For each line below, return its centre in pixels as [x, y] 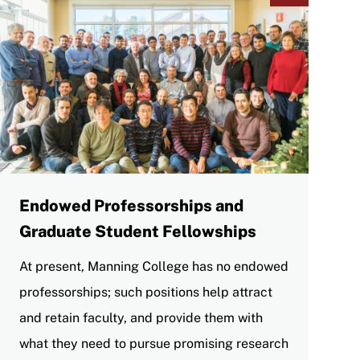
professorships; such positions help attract [146, 292]
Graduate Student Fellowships [138, 231]
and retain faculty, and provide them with [141, 317]
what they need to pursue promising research [154, 343]
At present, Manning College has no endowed [154, 266]
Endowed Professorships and [131, 205]
